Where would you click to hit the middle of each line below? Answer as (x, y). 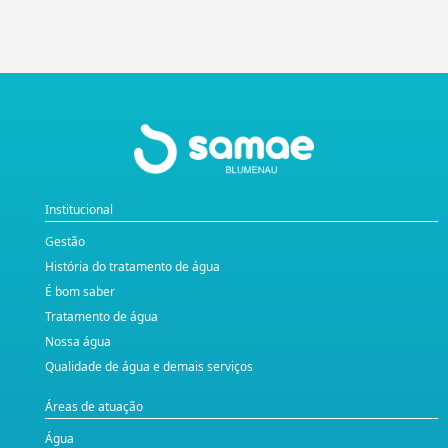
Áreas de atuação (94, 407)
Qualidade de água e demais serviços (149, 367)
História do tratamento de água (132, 267)
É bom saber (80, 292)
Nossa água (78, 342)
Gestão (65, 242)
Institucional (79, 210)
